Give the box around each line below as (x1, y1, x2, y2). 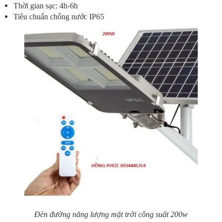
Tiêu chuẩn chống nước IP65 (13, 12, 104, 21)
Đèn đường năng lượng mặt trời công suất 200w (34, 210, 188, 219)
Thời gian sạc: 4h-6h (13, 1, 78, 10)
